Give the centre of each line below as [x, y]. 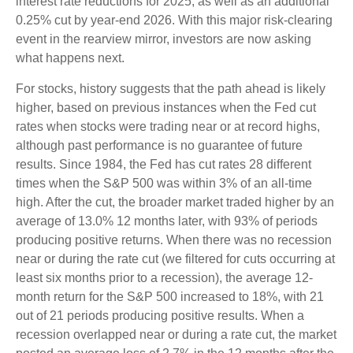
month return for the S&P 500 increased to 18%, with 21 [170, 296]
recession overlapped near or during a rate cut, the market [176, 334]
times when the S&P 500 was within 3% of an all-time [164, 183]
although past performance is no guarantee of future [159, 145]
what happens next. [70, 58]
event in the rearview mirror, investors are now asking [163, 39]
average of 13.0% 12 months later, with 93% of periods [167, 221]
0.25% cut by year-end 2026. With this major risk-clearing [174, 20]
